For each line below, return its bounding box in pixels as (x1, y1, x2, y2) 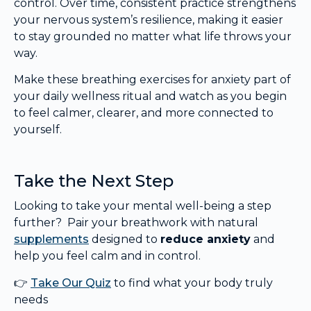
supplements (14, 233, 89, 246)
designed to (89, 233, 160, 246)
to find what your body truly (111, 276, 273, 289)
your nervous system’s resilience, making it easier (14, 12, 283, 26)
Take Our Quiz (31, 276, 111, 289)
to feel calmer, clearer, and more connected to (14, 106, 274, 120)
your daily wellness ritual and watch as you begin (14, 90, 287, 103)
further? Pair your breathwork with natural (14, 216, 258, 230)
